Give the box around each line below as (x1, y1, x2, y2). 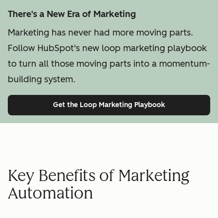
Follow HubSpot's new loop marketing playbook (8, 42, 207, 54)
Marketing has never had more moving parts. (8, 27, 193, 38)
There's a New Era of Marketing (8, 8, 136, 19)
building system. (8, 73, 75, 85)
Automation (8, 184, 93, 203)
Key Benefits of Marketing (8, 166, 189, 185)
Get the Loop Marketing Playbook (53, 100, 165, 109)
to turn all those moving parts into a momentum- (8, 58, 210, 69)
